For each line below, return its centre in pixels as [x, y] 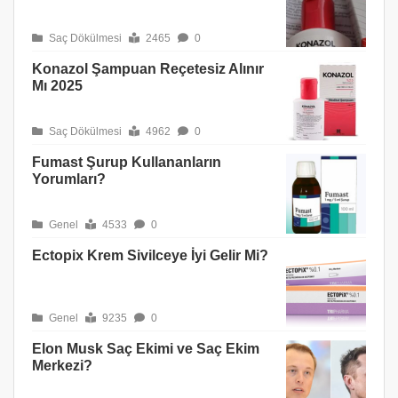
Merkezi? [62, 366]
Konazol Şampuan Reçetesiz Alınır [148, 69]
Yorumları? [69, 179]
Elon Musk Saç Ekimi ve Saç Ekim [146, 349]
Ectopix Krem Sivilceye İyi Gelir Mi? [150, 255]
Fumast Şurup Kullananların [127, 162]
